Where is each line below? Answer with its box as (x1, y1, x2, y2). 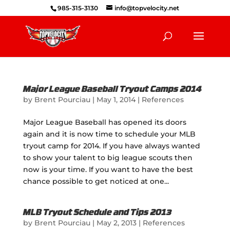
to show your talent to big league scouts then (23, 153, 193, 162)
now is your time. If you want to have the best (23, 165, 193, 174)
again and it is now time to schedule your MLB (23, 129, 196, 139)
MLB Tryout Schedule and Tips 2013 (23, 209, 172, 217)
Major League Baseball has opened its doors (23, 118, 186, 127)
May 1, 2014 (96, 95, 136, 104)
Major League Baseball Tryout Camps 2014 (23, 86, 202, 94)
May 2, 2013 (96, 218, 137, 227)
